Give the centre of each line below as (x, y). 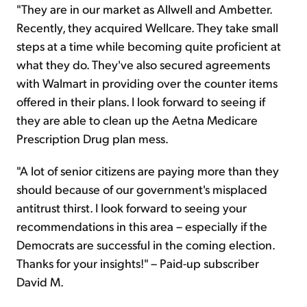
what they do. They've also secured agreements (143, 64)
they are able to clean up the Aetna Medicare (137, 119)
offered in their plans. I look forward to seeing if (141, 101)
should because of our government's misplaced (142, 188)
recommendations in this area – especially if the (142, 225)
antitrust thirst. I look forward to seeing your (132, 207)
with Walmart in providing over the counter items (147, 82)
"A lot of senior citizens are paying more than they (148, 170)
